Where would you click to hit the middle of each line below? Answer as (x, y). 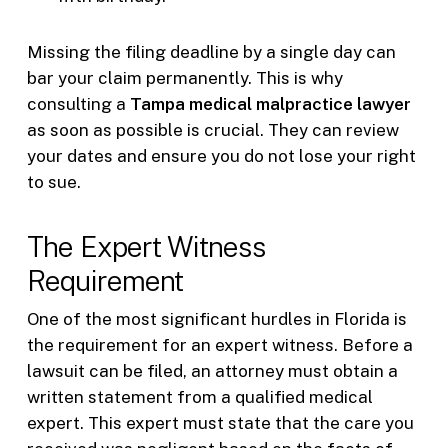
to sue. (53, 181)
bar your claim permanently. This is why (184, 77)
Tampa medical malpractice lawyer (270, 103)
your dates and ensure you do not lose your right (221, 155)
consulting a (78, 103)
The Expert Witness (145, 247)
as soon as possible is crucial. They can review (212, 129)
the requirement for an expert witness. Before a (219, 345)
